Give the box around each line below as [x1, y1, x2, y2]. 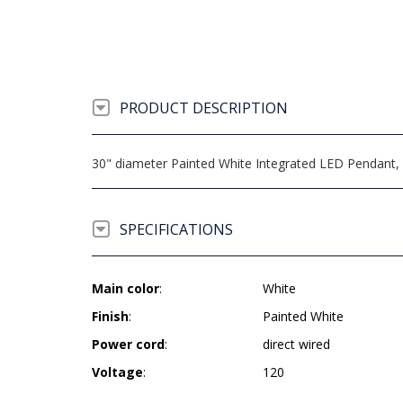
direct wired [263, 336, 330, 353]
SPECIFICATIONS [120, 219, 233, 239]
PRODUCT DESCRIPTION [120, 98, 288, 118]
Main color [92, 280, 159, 297]
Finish [92, 308, 129, 325]
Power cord [92, 336, 165, 353]
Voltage [92, 363, 143, 381]
